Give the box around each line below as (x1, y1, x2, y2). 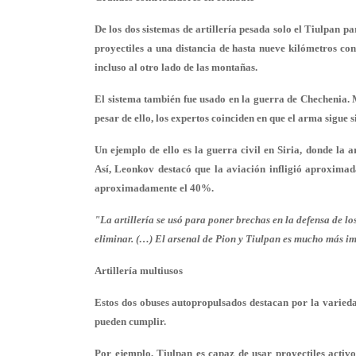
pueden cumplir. (95, 315, 166, 327)
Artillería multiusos (95, 265, 183, 277)
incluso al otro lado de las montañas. (95, 61, 257, 73)
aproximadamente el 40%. (95, 182, 214, 194)
